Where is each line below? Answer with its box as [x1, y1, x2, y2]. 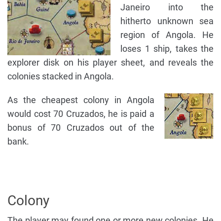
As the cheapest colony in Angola [7, 95, 154, 106]
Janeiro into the [120, 2, 214, 13]
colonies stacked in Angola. [7, 71, 114, 82]
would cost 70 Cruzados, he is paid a [7, 109, 154, 119]
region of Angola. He [120, 30, 214, 40]
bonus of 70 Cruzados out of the [7, 122, 154, 133]
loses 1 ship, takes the [120, 43, 214, 54]
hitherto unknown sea [120, 16, 214, 27]
